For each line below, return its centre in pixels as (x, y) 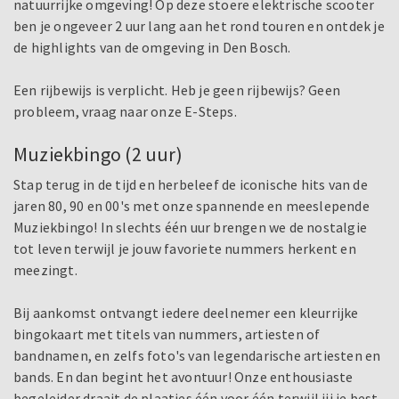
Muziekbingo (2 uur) (98, 155)
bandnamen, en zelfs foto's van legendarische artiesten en (197, 356)
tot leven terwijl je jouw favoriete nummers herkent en (185, 249)
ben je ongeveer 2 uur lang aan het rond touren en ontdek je (199, 26)
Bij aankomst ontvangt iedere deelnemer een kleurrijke (186, 313)
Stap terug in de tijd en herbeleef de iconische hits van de (191, 185)
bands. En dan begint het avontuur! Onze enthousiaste (183, 377)
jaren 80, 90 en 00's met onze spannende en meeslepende (191, 206)
